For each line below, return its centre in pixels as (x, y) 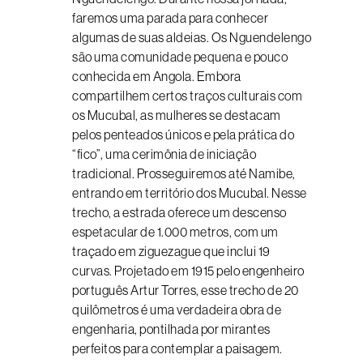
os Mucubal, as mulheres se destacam (177, 115)
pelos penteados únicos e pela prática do (183, 135)
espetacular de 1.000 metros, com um (175, 232)
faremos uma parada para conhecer (170, 18)
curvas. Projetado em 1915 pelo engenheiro (188, 271)
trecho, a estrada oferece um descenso (179, 212)
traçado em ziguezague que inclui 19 (171, 251)
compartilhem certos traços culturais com (187, 96)
